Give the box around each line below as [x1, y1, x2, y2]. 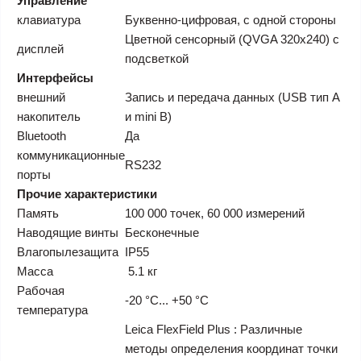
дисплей [17, 42, 64, 56]
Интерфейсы [17, 71, 93, 85]
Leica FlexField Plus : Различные [125, 322, 302, 336]
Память [17, 206, 59, 220]
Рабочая [17, 284, 64, 297]
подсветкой [125, 52, 189, 65]
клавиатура [17, 13, 81, 27]
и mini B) [125, 110, 172, 123]
